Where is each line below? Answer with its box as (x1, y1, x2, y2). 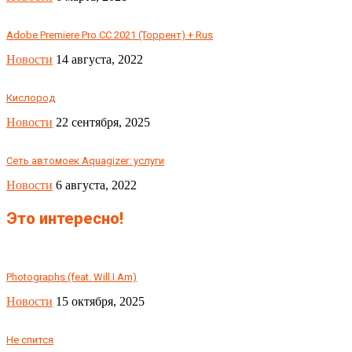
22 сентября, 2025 (56, 115, 150, 130)
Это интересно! (6, 209, 123, 229)
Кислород (6, 92, 55, 104)
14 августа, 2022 (56, 53, 143, 67)
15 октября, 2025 (56, 294, 145, 308)
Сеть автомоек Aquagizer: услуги (6, 155, 164, 167)
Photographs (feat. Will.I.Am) (6, 270, 137, 283)
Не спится (6, 333, 53, 346)
